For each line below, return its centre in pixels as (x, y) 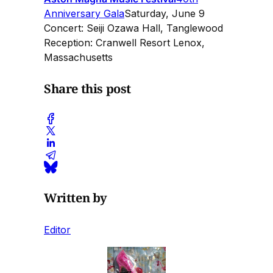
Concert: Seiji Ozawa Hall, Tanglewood (133, 28)
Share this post (87, 88)
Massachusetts (78, 58)
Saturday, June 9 (165, 14)
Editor (57, 229)
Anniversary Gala (84, 14)
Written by (76, 197)
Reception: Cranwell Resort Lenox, (124, 43)
